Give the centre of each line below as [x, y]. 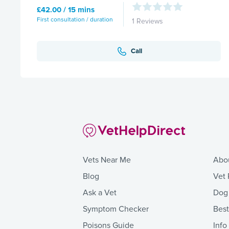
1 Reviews [147, 21]
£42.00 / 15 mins [66, 9]
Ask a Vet [100, 192]
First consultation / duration [75, 19]
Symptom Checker [116, 209]
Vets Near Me [107, 160]
